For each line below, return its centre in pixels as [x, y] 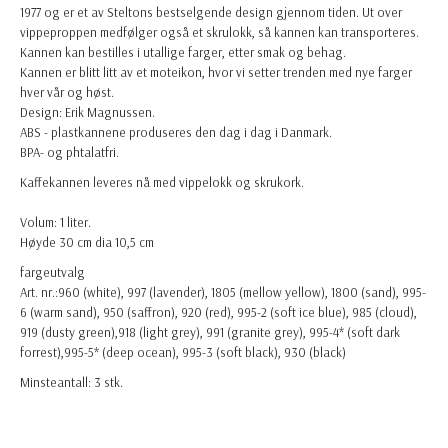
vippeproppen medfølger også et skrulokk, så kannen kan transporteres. [219, 31]
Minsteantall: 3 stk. [71, 381]
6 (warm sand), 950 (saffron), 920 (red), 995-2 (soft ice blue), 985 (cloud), [218, 311]
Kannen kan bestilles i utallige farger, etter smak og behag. [183, 51]
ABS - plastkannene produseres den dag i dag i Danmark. [176, 131]
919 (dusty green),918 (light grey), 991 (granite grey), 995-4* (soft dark [210, 331]
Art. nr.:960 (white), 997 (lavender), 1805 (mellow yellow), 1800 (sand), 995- [223, 291]
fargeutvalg [52, 271]
